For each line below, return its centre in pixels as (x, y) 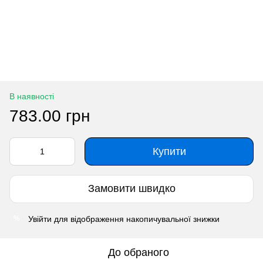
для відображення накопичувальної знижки (136, 219)
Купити (169, 151)
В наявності (32, 96)
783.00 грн (50, 116)
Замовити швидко (131, 189)
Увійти (40, 219)
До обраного (139, 252)
